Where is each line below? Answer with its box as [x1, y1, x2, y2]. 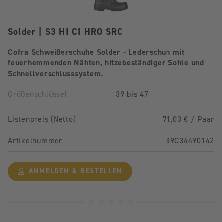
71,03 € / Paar [162, 114, 214, 124]
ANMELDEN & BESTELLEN [25, 167, 122, 176]
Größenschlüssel [8, 89, 67, 99]
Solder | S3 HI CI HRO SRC [8, 26, 123, 38]
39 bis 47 [116, 89, 149, 99]
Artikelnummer [8, 136, 62, 146]
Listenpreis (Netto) [8, 114, 76, 124]
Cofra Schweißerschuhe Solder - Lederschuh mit [8, 47, 185, 57]
